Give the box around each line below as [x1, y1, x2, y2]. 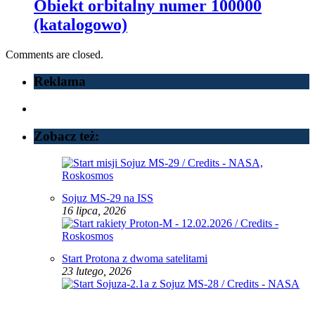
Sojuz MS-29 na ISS [62, 192, 153, 205]
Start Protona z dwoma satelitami [62, 252, 207, 265]
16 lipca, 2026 [62, 205, 126, 217]
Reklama [34, 74, 86, 89]
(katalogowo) [34, 15, 127, 34]
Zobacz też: [34, 128, 99, 143]
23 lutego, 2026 [62, 265, 131, 278]
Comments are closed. [6, 48, 103, 60]
